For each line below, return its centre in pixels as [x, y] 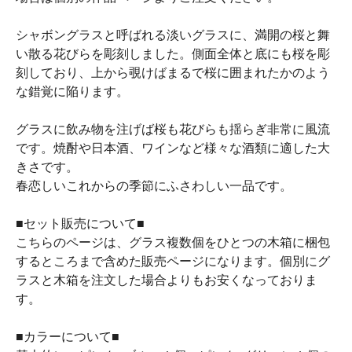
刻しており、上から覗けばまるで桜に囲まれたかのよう [173, 73]
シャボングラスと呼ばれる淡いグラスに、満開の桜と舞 [173, 35]
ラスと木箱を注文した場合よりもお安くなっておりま [167, 280]
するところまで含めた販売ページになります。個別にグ [173, 261]
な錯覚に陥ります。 [72, 92]
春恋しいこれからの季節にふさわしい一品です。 [154, 186]
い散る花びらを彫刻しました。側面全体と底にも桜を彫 [173, 54]
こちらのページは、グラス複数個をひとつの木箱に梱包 [173, 242]
